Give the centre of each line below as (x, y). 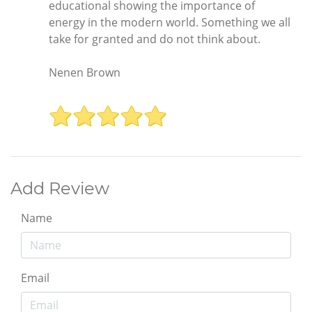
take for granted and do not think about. (155, 39)
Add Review (60, 188)
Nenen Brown (85, 72)
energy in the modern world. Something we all (170, 22)
